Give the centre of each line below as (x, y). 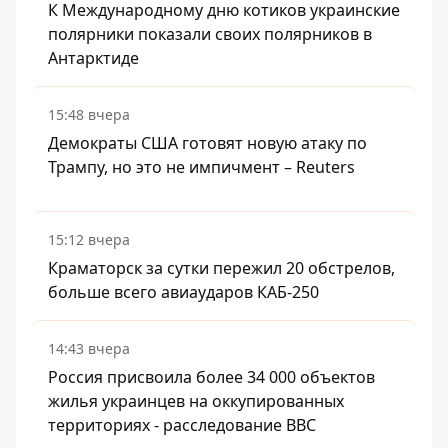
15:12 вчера (89, 239)
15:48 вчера (89, 114)
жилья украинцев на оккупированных (196, 400)
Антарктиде (93, 57)
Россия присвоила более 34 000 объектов (211, 376)
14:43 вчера (89, 348)
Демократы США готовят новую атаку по (207, 142)
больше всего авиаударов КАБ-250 (183, 291)
